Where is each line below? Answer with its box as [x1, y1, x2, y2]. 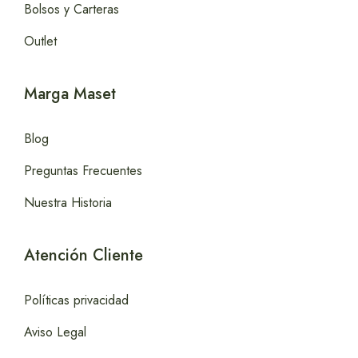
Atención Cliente [24, 244, 143, 268]
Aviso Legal [24, 323, 86, 342]
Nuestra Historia [24, 193, 112, 213]
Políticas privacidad [24, 291, 129, 310]
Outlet [24, 32, 57, 51]
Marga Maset [24, 82, 116, 106]
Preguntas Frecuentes [24, 161, 142, 181]
